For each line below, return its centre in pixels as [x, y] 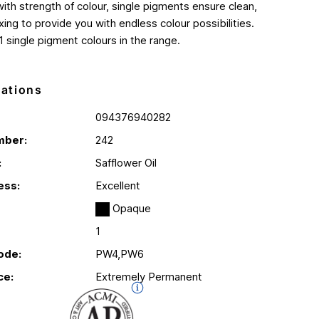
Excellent [118, 186]
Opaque [130, 209]
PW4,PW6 [120, 254]
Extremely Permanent [149, 277]
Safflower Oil [126, 163]
